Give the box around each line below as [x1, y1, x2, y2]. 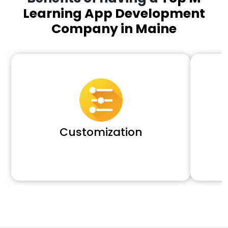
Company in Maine [51, 19, 177, 38]
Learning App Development [23, 4, 205, 22]
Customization [59, 124, 142, 140]
